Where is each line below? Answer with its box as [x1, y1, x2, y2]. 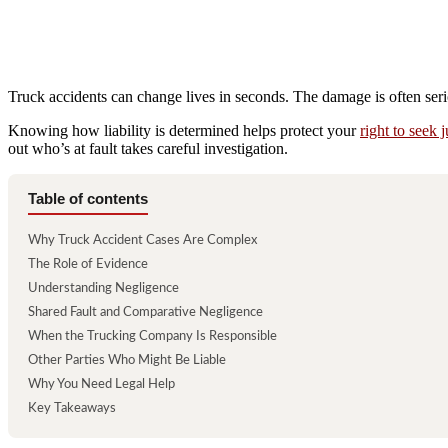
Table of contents [28, 189, 148, 207]
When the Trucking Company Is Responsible [28, 329, 277, 343]
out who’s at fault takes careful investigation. [8, 139, 288, 157]
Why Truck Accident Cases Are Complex [28, 233, 257, 247]
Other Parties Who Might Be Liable [28, 353, 226, 367]
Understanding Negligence [28, 281, 179, 295]
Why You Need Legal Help [28, 377, 175, 391]
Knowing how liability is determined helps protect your [8, 121, 360, 139]
